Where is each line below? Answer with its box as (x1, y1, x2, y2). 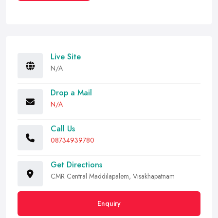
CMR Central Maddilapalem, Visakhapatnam (51, 171, 175, 181)
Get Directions (51, 159, 102, 170)
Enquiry (97, 199, 121, 208)
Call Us (51, 123, 75, 134)
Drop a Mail (51, 87, 92, 98)
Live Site (51, 51, 81, 62)
